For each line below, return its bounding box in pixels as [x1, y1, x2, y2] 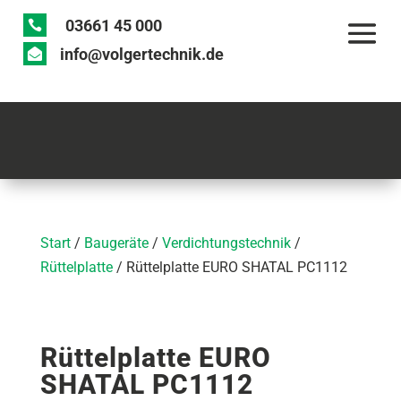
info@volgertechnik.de [60, 45, 225, 64]
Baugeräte [83, 235, 149, 252]
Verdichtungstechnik [161, 235, 291, 252]
